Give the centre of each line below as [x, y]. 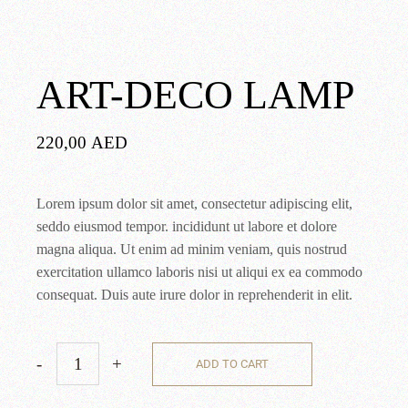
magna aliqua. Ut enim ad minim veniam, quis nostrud [192, 249]
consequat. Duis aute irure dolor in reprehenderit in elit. [195, 294]
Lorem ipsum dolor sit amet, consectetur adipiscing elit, [195, 203]
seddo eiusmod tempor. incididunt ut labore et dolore [187, 226]
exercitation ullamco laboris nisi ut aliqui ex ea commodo [200, 271]
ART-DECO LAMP [196, 95]
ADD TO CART [233, 363]
